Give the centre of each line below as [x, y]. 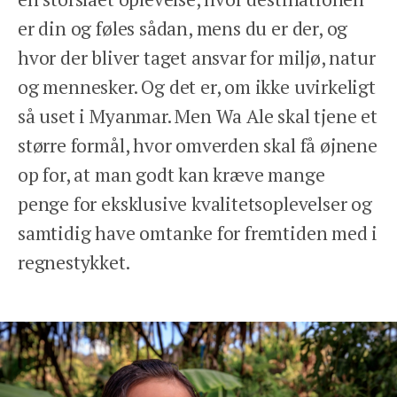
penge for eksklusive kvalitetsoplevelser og [195, 203]
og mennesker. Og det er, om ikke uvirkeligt [197, 86]
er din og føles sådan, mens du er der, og [183, 28]
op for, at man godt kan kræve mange [171, 174]
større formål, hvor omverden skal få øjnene [198, 145]
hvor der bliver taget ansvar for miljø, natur [197, 57]
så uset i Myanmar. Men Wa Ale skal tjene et [198, 116]
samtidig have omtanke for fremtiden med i [198, 233]
